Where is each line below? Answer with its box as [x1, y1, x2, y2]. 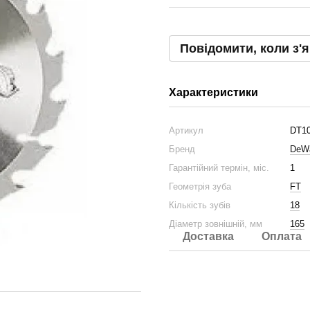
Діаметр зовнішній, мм [169, 219, 262, 229]
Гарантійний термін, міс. [169, 163, 269, 173]
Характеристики [169, 86, 258, 98]
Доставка [183, 230, 234, 242]
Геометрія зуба [169, 181, 231, 192]
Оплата [262, 230, 302, 242]
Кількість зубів [169, 200, 230, 210]
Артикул [169, 125, 203, 136]
